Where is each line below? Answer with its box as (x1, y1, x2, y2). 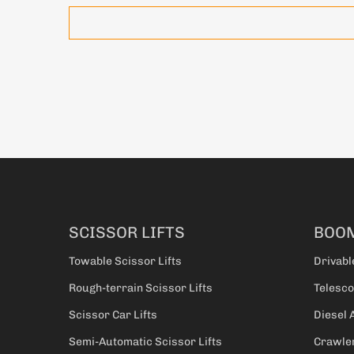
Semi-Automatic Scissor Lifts (69, 335, 222, 349)
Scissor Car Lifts (69, 308, 157, 322)
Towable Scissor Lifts (69, 254, 182, 269)
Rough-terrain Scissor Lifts (69, 281, 213, 296)
